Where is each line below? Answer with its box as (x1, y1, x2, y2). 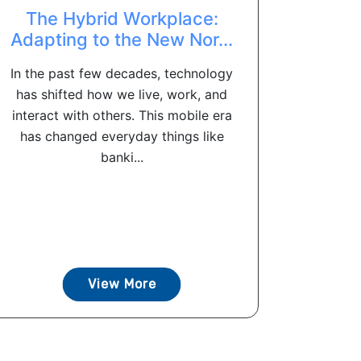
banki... (100, 149, 143, 165)
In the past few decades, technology (10, 65, 233, 81)
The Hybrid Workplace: (25, 8, 218, 29)
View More (87, 276, 156, 292)
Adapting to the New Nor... (10, 29, 233, 50)
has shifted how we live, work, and (16, 86, 227, 102)
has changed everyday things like (19, 128, 224, 144)
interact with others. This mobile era (11, 107, 232, 123)
